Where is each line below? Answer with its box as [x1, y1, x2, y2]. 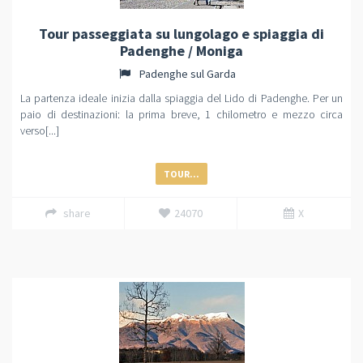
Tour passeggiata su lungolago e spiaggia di [39, 24, 324, 43]
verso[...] [20, 123, 59, 138]
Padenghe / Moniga [120, 41, 243, 60]
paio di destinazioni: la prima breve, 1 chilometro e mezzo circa [20, 107, 343, 122]
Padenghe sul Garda [137, 66, 236, 81]
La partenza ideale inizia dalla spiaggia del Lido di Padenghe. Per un [20, 91, 343, 105]
